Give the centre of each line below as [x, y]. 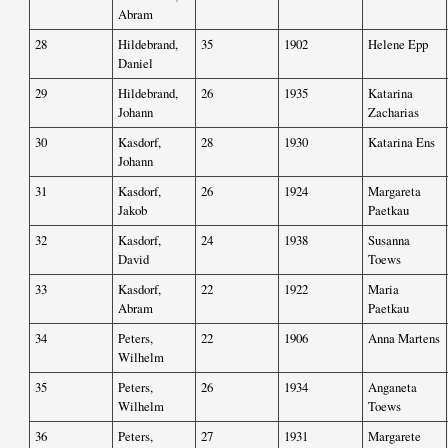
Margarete [394, 436]
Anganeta [392, 387]
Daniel [135, 63]
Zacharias [393, 112]
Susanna [389, 240]
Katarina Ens [401, 142]
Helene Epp [398, 44]
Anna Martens [404, 338]
